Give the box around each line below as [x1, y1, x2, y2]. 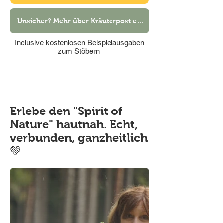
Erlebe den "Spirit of [10, 104, 122, 117]
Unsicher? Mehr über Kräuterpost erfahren [137, 17, 144, 25]
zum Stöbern [58, 47, 102, 55]
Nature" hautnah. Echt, [10, 117, 138, 131]
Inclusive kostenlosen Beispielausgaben [15, 38, 144, 47]
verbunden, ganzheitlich [10, 131, 148, 144]
